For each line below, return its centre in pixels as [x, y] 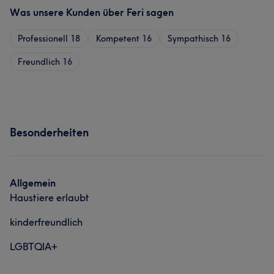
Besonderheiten [49, 132]
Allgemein [33, 183]
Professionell [43, 39]
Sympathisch [193, 39]
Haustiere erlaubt [50, 198]
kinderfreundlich [46, 222]
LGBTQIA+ [34, 246]
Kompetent [118, 39]
